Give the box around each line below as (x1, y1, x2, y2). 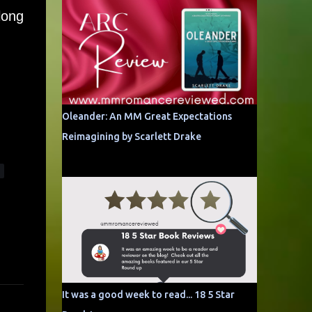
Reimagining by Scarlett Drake (61, 131, 201, 142)
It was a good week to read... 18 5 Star (61, 289, 235, 300)
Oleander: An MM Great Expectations (61, 111, 232, 122)
